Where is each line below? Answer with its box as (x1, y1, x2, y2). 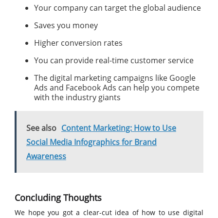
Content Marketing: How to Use (61, 123, 176, 133)
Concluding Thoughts (15, 192, 102, 203)
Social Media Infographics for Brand (26, 137, 157, 147)
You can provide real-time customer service (34, 55, 194, 66)
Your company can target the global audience (34, 2, 201, 13)
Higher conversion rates (34, 37, 123, 48)
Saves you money (34, 20, 98, 31)
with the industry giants (34, 92, 121, 103)
